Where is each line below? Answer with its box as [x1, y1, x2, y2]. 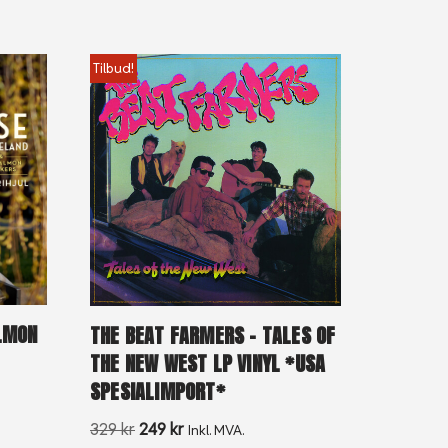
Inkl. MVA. [188, 421, 245, 439]
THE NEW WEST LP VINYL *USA [90, 347, 326, 379]
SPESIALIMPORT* [90, 375, 225, 407]
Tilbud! [92, 58, 134, 77]
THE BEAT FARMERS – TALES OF [90, 319, 336, 351]
